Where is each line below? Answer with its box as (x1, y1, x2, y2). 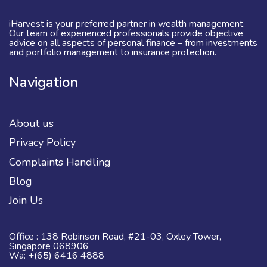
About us (9, 116, 54, 131)
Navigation (9, 72, 78, 92)
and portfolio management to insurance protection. (9, 46, 216, 60)
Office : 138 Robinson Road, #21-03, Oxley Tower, (9, 229, 221, 243)
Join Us (9, 193, 43, 208)
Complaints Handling (9, 154, 111, 169)
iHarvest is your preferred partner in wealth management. (9, 17, 245, 31)
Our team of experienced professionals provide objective (9, 27, 243, 41)
